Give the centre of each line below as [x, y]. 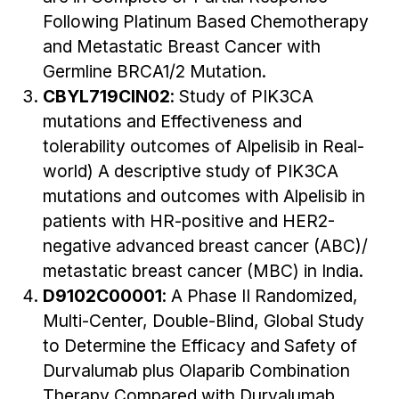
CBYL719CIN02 [106, 96]
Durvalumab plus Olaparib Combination [196, 370]
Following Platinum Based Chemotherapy [206, 21]
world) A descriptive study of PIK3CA [191, 171]
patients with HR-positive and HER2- [189, 220]
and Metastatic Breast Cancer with [182, 46]
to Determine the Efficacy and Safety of [200, 345]
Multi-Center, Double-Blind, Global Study [204, 320]
